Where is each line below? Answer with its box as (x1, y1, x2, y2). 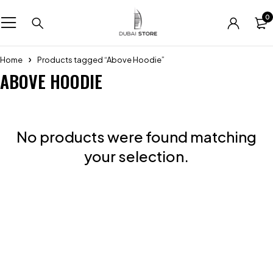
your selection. (84, 147, 189, 165)
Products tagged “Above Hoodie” (37, 55, 165, 65)
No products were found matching (16, 127, 257, 146)
